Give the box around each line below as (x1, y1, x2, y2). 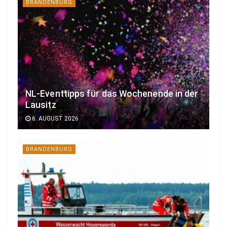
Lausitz (25, 100, 56, 110)
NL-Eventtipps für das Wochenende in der (25, 89, 199, 99)
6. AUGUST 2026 (30, 115, 79, 123)
